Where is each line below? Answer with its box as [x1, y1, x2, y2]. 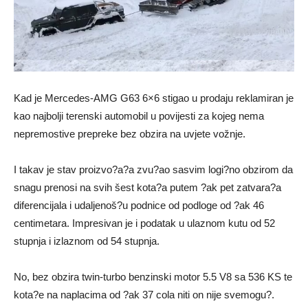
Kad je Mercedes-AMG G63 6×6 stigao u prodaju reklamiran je [14, 91, 294, 104]
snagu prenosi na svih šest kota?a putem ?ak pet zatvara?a [14, 181, 281, 193]
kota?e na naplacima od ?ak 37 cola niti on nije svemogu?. [14, 288, 274, 300]
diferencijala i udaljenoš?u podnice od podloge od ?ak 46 [14, 199, 264, 211]
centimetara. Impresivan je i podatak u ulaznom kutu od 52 [14, 217, 275, 229]
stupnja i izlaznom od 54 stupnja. [14, 234, 159, 247]
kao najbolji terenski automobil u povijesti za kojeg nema [14, 109, 264, 122]
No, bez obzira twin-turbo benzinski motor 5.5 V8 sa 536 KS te [14, 270, 292, 283]
